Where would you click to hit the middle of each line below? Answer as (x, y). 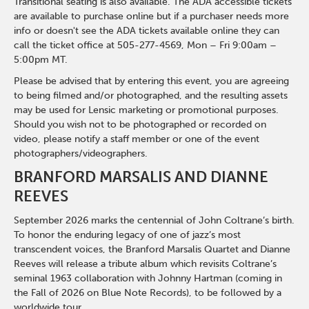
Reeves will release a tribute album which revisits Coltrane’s (146, 264)
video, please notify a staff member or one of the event (137, 139)
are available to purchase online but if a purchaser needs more (152, 16)
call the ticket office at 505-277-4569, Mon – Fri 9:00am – (146, 45)
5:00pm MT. (41, 60)
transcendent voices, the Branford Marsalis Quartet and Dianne (152, 249)
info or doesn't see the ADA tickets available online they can (147, 31)
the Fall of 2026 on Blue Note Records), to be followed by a (148, 293)
